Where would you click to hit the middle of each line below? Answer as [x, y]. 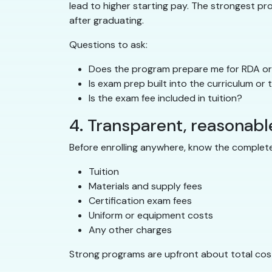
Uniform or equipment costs [151, 216]
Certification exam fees [140, 201]
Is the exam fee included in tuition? [165, 98]
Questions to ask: [108, 45]
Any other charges [130, 230]
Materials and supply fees [145, 186]
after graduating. [107, 21]
